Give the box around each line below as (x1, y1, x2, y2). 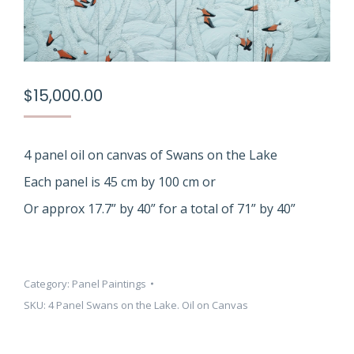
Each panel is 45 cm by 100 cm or (24, 172, 216, 190)
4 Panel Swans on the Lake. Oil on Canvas (48, 297, 248, 312)
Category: (24, 276, 72, 291)
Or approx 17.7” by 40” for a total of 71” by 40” (24, 199, 296, 217)
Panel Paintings (72, 276, 146, 291)
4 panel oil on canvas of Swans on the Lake (24, 145, 277, 164)
